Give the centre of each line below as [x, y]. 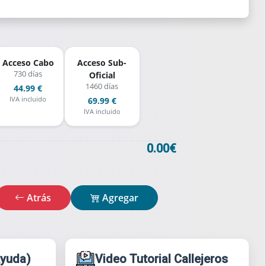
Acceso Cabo [28, 63]
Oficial [102, 75]
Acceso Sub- [102, 63]
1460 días [102, 86]
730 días [28, 74]
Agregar [121, 198]
